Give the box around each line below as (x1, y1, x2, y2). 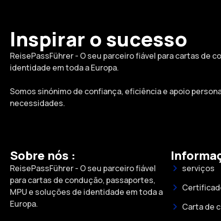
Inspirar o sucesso (10, 25, 187, 52)
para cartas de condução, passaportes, (10, 174, 155, 185)
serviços (182, 162, 215, 174)
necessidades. (10, 97, 65, 109)
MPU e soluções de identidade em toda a (10, 186, 163, 197)
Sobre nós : (10, 147, 75, 163)
